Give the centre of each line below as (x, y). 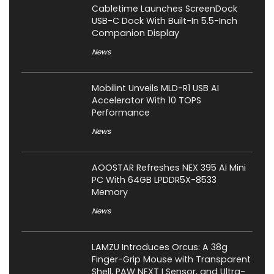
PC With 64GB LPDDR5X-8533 (154, 180)
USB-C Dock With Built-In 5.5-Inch (165, 20)
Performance (121, 112)
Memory (110, 192)
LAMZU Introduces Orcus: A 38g (160, 247)
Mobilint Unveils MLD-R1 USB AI (155, 88)
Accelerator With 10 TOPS (146, 100)
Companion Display (135, 33)
